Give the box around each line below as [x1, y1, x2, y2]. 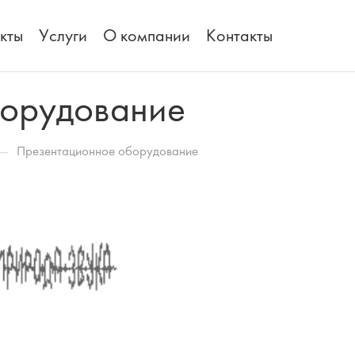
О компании [102, 25, 190, 47]
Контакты [205, 25, 273, 47]
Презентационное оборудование [17, 142, 198, 159]
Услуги [38, 25, 87, 47]
